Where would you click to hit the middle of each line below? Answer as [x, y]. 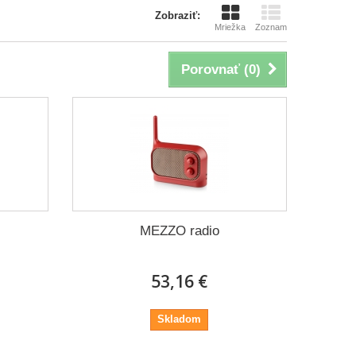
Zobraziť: [178, 15]
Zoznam [271, 27]
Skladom [180, 319]
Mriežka [230, 27]
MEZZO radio [179, 231]
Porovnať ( [215, 70]
